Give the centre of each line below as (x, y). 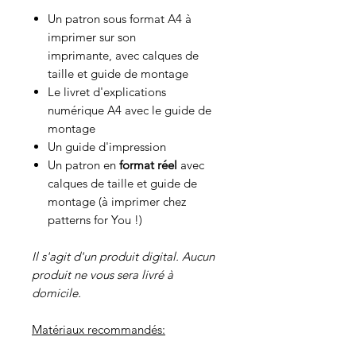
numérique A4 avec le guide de (130, 110)
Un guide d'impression (108, 146)
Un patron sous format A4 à (120, 18)
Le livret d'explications (107, 91)
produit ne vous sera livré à (103, 274)
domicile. (56, 292)
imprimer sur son (92, 37)
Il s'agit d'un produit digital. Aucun (123, 256)
